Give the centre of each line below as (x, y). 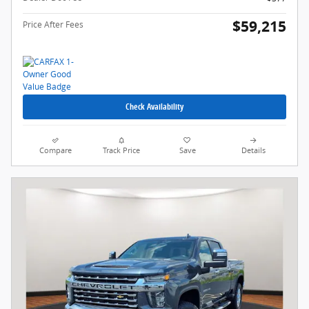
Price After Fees (53, 24)
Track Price (122, 150)
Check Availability (154, 107)
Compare (56, 150)
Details (253, 150)
